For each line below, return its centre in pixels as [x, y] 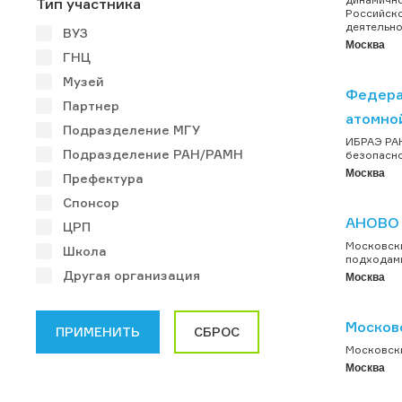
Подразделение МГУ [131, 129]
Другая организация [131, 275]
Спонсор [91, 202]
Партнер [91, 105]
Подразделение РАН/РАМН [153, 153]
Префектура [103, 178]
